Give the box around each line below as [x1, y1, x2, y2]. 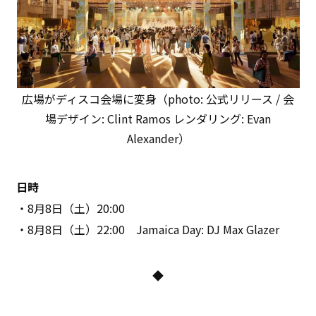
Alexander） [126, 129, 190, 147]
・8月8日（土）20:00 [16, 199, 126, 217]
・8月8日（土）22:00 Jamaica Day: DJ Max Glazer [16, 220, 280, 238]
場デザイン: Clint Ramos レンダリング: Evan [45, 109, 271, 127]
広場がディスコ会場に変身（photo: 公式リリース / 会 [22, 90, 294, 107]
